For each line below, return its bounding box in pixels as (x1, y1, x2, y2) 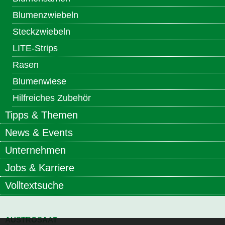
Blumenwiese (13, 76, 66, 87)
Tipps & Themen (5, 109, 78, 121)
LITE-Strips (13, 43, 58, 54)
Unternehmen (5, 145, 66, 156)
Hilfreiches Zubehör (13, 93, 91, 103)
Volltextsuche (5, 180, 64, 191)
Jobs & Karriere (5, 162, 74, 174)
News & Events (5, 127, 73, 139)
